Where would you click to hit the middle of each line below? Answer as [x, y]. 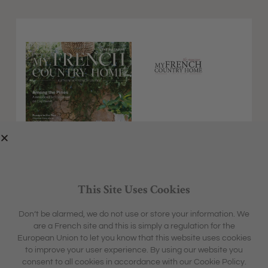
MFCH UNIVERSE [99, 232]
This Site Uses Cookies [134, 190]
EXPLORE [31, 232]
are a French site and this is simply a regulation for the [134, 226]
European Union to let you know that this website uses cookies [134, 238]
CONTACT [144, 254]
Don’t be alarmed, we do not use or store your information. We [134, 214]
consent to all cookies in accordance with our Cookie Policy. [134, 262]
